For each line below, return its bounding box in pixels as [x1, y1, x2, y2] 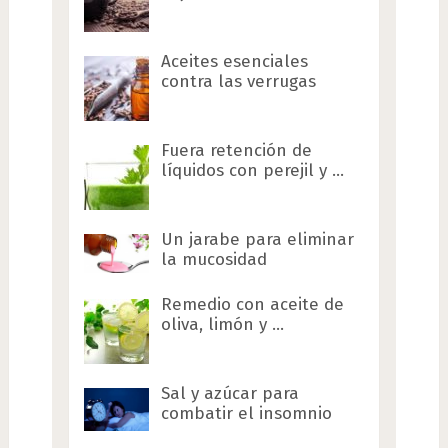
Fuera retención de [160, 140, 312, 161]
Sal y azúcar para [160, 383, 299, 404]
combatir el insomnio [160, 403, 332, 424]
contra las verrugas [160, 71, 316, 92]
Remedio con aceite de [160, 294, 344, 315]
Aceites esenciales [160, 51, 308, 72]
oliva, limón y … [160, 314, 284, 335]
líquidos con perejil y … [160, 160, 344, 181]
